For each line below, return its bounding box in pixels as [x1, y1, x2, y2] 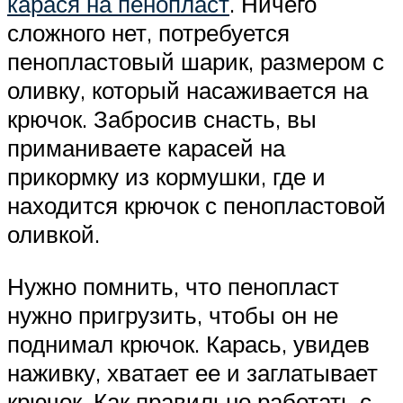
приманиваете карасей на [7, 133, 285, 163]
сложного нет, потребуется [7, 18, 290, 48]
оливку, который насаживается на [7, 76, 368, 105]
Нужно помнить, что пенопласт [7, 271, 339, 300]
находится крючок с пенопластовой [7, 191, 386, 220]
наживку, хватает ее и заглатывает [7, 357, 378, 387]
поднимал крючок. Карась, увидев [7, 328, 370, 358]
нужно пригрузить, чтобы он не [7, 300, 338, 329]
